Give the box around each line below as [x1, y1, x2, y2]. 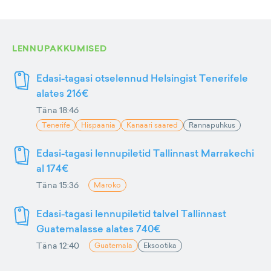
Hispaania [81, 120, 116, 131]
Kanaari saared [126, 120, 178, 131]
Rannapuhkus [189, 120, 235, 131]
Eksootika [143, 240, 177, 251]
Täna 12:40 [36, 240, 79, 252]
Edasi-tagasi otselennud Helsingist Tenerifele [36, 71, 248, 85]
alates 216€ [36, 87, 88, 100]
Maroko [94, 180, 121, 191]
